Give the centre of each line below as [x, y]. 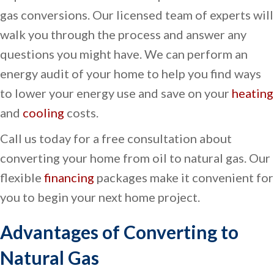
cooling [43, 113]
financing [69, 178]
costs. [81, 113]
